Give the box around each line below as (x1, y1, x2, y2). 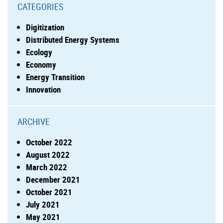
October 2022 (26, 136, 72, 148)
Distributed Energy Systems (26, 33, 119, 45)
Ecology (26, 46, 52, 58)
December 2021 (26, 173, 80, 185)
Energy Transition (26, 71, 85, 83)
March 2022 (26, 161, 67, 173)
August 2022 (26, 148, 70, 160)
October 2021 (26, 186, 72, 198)
